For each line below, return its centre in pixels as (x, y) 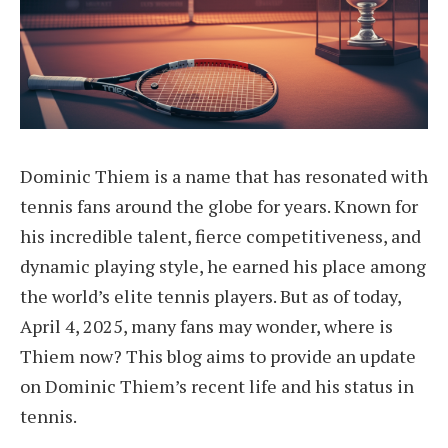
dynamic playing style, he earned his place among (223, 265)
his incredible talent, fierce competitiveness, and (220, 235)
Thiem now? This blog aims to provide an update (218, 355)
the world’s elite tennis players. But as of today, (210, 295)
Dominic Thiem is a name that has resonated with (224, 175)
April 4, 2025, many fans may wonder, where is (206, 325)
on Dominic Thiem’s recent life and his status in (217, 385)
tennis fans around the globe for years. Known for (219, 205)
